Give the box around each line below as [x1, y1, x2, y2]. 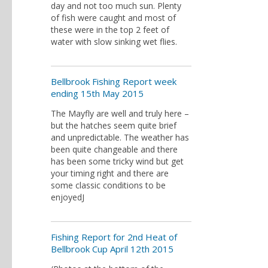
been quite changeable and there [51, 144, 178, 155]
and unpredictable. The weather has [51, 132, 189, 143]
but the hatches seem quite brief [51, 120, 176, 131]
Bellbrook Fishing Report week [51, 75, 176, 87]
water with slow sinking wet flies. [51, 36, 177, 47]
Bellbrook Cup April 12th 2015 [51, 243, 173, 255]
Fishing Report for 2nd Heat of [51, 231, 177, 243]
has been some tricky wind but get [51, 156, 184, 167]
